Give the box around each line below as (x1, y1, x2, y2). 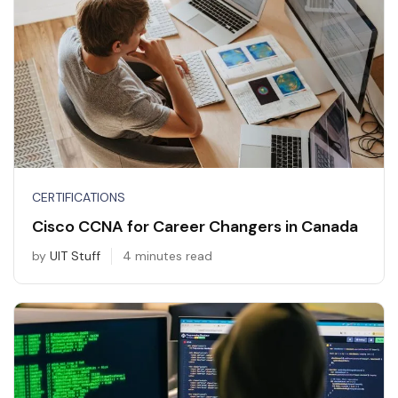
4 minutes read (123, 248, 212, 265)
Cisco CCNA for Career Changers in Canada (32, 216, 358, 238)
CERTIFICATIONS (32, 189, 125, 206)
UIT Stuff (50, 248, 100, 265)
